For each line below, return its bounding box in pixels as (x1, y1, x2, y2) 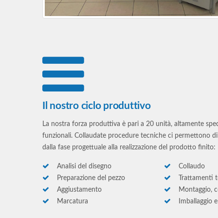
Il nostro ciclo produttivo (42, 100, 151, 111)
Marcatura (57, 198, 88, 205)
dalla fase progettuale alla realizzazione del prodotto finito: (42, 144, 216, 151)
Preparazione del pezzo (57, 174, 125, 182)
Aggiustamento (57, 186, 102, 193)
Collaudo (179, 163, 205, 170)
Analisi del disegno (57, 163, 111, 170)
